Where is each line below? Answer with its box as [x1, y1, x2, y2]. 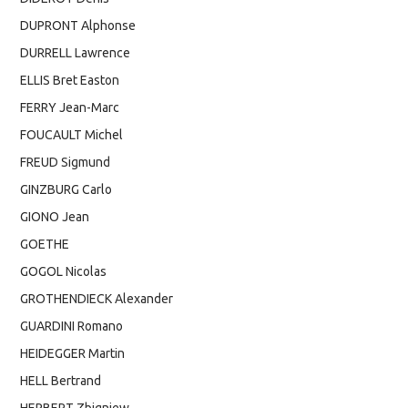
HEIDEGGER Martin [20, 346, 126, 362]
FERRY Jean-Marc [20, 100, 120, 116]
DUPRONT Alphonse [20, 18, 137, 34]
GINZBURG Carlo [20, 182, 113, 198]
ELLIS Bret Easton [20, 73, 120, 88]
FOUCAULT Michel [20, 127, 124, 143]
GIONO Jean [20, 209, 90, 225]
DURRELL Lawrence [20, 46, 131, 61]
